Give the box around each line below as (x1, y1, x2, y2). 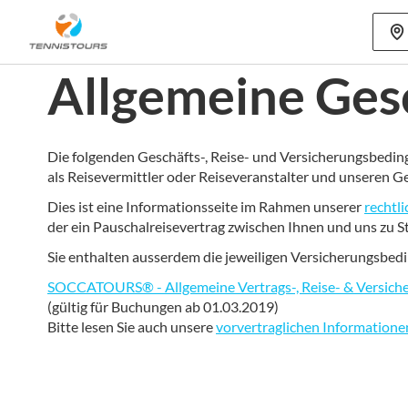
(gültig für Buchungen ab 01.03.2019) (47, 298, 279, 315)
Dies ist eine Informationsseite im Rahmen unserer (47, 198, 364, 215)
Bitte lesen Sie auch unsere (47, 318, 216, 335)
